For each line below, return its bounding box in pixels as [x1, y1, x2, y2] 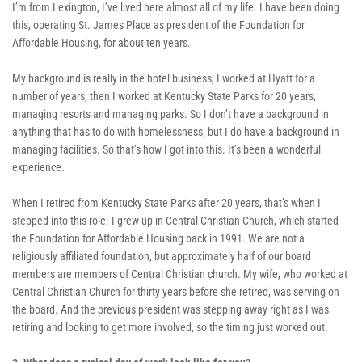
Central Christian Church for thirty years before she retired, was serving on [12, 284, 339, 298]
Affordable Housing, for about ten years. [12, 36, 193, 49]
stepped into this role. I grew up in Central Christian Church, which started [12, 213, 339, 227]
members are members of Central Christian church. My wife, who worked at [12, 267, 347, 280]
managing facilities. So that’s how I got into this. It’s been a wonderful [12, 142, 321, 156]
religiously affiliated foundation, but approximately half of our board [12, 249, 311, 263]
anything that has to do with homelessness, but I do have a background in [12, 124, 339, 138]
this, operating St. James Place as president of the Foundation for [12, 18, 305, 32]
